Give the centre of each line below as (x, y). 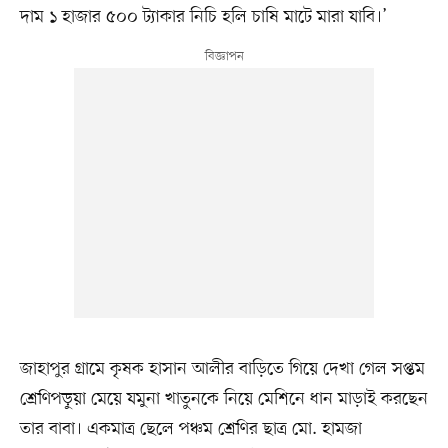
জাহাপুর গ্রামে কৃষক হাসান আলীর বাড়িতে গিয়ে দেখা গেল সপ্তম (222, 369)
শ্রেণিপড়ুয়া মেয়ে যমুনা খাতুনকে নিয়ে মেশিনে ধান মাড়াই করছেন (223, 399)
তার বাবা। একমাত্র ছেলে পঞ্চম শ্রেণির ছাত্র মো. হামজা (190, 429)
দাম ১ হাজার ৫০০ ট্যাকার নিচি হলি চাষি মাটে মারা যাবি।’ (203, 17)
